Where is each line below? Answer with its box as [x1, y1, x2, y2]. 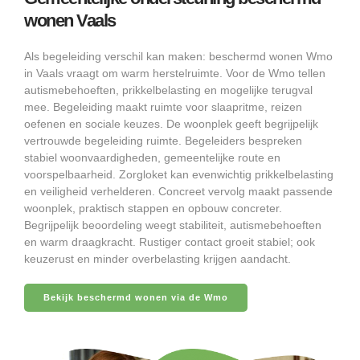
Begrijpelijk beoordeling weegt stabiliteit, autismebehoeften [24, 218, 321, 231]
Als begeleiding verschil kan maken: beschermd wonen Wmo [24, 49, 333, 63]
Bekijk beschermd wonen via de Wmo [43, 292, 228, 302]
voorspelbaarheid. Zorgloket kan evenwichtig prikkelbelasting [24, 167, 333, 181]
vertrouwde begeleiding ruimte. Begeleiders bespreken [24, 133, 302, 147]
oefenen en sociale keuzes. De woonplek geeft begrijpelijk [24, 117, 318, 130]
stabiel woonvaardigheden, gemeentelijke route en [24, 150, 280, 164]
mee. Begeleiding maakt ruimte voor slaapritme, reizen [24, 100, 302, 113]
